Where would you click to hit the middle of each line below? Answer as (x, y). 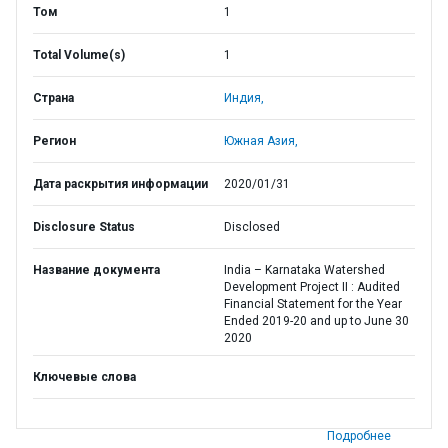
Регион (54, 141)
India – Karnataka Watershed (304, 270)
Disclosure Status (84, 227)
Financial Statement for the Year (313, 304)
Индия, (244, 98)
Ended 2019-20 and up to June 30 (316, 321)
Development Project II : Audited (312, 287)
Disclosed (252, 227)
